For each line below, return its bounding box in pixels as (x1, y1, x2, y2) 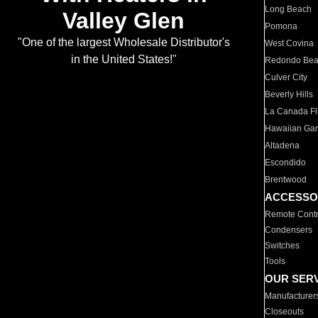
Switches (265, 241, 300, 251)
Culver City (265, 72, 308, 82)
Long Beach (265, 4, 312, 14)
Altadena (265, 141, 300, 150)
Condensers (265, 225, 313, 235)
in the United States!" (70, 53, 177, 66)
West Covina (265, 38, 314, 48)
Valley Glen (62, 8, 185, 34)
